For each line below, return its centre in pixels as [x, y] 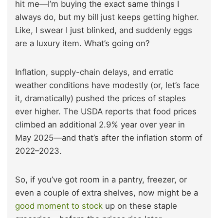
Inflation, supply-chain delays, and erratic [94, 72]
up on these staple [140, 206]
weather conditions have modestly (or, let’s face [107, 85]
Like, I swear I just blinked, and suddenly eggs [104, 30]
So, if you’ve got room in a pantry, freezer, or [101, 179]
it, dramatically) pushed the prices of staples [100, 98]
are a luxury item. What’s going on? [82, 43]
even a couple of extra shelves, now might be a [107, 192]
